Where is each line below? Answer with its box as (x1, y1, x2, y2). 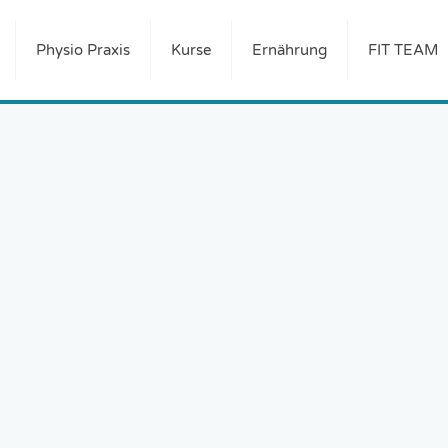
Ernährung (252, 41, 327, 59)
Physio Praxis (36, 41, 130, 59)
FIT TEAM (368, 41, 438, 59)
